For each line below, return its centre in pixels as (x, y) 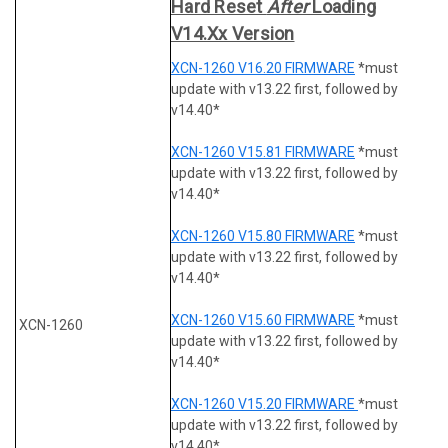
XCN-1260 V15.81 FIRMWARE (263, 151)
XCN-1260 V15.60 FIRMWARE (263, 319)
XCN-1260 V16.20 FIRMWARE (263, 67)
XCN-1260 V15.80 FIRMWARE (263, 235)
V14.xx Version (233, 33)
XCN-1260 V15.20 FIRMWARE (264, 403)
